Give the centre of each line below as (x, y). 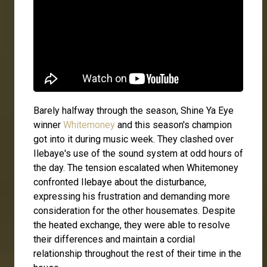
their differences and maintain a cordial (114, 240)
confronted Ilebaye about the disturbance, (120, 182)
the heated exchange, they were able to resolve (132, 225)
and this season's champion (173, 125)
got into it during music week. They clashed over (133, 139)
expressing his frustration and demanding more (132, 197)
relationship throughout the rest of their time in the (137, 254)
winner (48, 125)
